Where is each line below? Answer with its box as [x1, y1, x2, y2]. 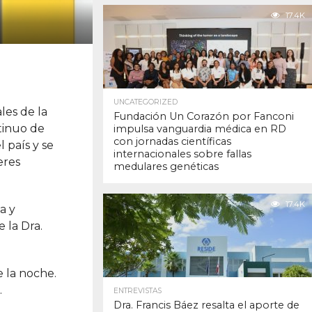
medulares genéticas [114, 160, 219, 173]
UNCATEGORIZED [114, 97, 178, 107]
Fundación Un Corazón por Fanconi [114, 110, 294, 123]
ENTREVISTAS [114, 286, 162, 296]
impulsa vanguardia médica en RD [114, 123, 286, 136]
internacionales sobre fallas [114, 148, 251, 161]
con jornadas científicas [114, 135, 231, 148]
